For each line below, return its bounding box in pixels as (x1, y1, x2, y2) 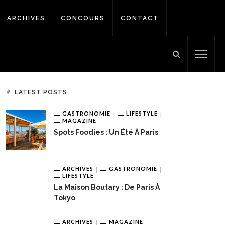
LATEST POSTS (15, 89, 67, 96)
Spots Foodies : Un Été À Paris (54, 128, 158, 136)
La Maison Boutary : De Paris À (54, 183, 160, 191)
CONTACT (121, 15, 159, 22)
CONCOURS (61, 15, 105, 22)
